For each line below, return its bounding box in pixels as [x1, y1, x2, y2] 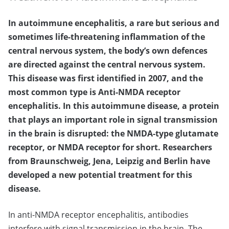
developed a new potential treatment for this [8, 169, 192, 181]
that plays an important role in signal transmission [8, 114, 218, 126]
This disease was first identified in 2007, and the [8, 73, 203, 84]
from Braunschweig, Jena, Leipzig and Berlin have [8, 155, 210, 167]
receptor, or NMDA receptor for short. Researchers [8, 142, 212, 153]
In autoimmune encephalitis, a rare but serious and [8, 17, 219, 29]
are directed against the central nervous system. [8, 59, 205, 71]
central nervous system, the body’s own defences [8, 45, 208, 57]
